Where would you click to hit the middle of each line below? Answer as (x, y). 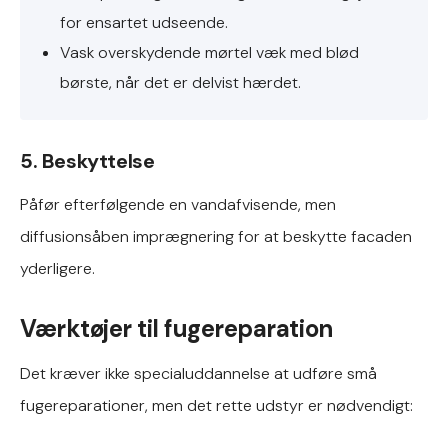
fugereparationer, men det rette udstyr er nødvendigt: (216, 405)
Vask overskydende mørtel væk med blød (209, 52)
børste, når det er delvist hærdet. (180, 82)
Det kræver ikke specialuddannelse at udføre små (198, 373)
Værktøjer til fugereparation (176, 328)
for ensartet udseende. (144, 22)
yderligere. (57, 268)
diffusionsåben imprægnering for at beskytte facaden (216, 236)
